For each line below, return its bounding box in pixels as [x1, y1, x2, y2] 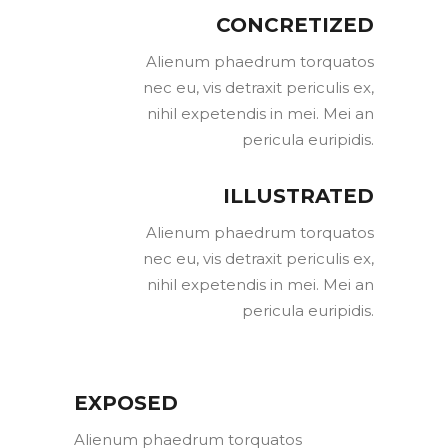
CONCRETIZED [216, 13, 374, 38]
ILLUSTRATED [223, 184, 374, 209]
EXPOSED [74, 391, 178, 416]
